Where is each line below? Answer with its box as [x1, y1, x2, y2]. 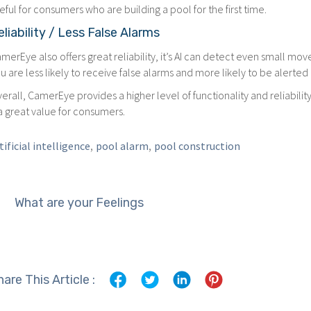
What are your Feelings [15, 195, 144, 210]
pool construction [154, 139, 241, 153]
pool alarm [96, 139, 149, 153]
